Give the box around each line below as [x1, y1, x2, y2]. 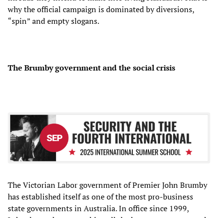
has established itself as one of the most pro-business [8, 191, 193, 202]
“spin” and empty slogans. [8, 15, 99, 26]
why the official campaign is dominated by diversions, [8, 3, 194, 15]
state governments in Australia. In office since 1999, [8, 203, 189, 214]
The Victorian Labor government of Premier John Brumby [8, 180, 207, 191]
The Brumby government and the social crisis [8, 62, 175, 73]
